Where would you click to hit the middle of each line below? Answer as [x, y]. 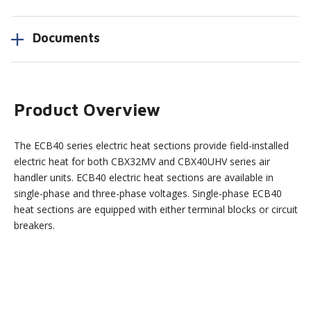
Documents [66, 38]
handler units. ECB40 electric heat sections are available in [144, 177]
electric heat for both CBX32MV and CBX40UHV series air [142, 161]
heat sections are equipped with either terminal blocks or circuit [156, 209]
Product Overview [87, 109]
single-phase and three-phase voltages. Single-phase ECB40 [148, 193]
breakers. [35, 225]
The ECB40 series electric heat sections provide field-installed [152, 145]
